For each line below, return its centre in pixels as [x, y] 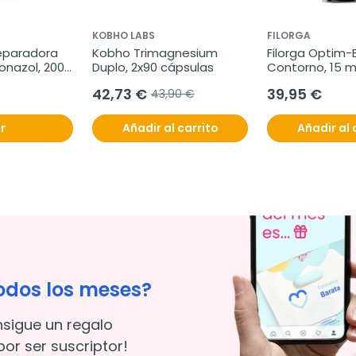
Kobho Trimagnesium [155, 53]
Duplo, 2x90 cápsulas [153, 68]
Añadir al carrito [170, 128]
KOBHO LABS [124, 36]
